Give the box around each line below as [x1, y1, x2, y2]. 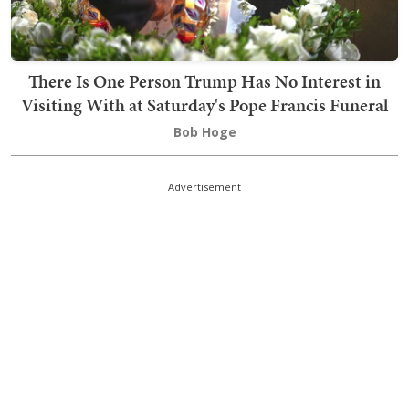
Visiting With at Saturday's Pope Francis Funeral [21, 92, 388, 118]
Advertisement [168, 180, 241, 194]
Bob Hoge [173, 123, 236, 141]
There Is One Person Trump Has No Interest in [28, 68, 381, 94]
